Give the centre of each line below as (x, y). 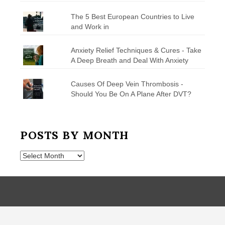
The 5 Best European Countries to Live (132, 16)
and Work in (91, 26)
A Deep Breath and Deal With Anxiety (129, 60)
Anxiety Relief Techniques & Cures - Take (136, 50)
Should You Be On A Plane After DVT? (131, 94)
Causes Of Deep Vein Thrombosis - (127, 84)
